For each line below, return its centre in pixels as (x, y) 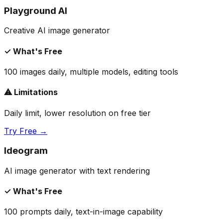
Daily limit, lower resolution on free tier (77, 113)
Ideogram (26, 151)
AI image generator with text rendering (77, 170)
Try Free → (26, 131)
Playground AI (36, 10)
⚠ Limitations (31, 92)
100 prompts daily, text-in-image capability (83, 212)
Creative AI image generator (57, 31)
